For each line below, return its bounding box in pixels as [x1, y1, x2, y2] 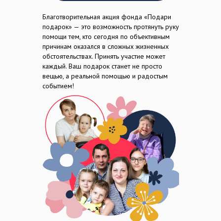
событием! [42, 81, 74, 90]
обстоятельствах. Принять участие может [42, 51, 165, 61]
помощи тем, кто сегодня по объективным [42, 32, 170, 41]
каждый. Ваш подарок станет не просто [42, 61, 162, 71]
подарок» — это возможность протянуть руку [42, 22, 179, 31]
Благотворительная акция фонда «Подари [42, 12, 171, 21]
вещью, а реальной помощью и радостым [42, 71, 168, 80]
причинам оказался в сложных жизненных [42, 41, 169, 51]
